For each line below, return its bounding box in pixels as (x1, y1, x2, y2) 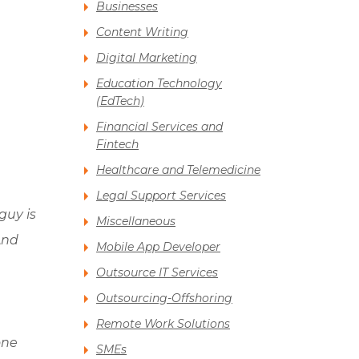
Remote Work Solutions (96, 317, 230, 332)
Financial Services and (96, 119, 223, 135)
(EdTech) (96, 94, 144, 109)
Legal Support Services (96, 188, 226, 204)
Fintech (96, 137, 139, 152)
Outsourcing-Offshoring (96, 291, 232, 306)
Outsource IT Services (96, 265, 218, 280)
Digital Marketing (96, 50, 197, 66)
